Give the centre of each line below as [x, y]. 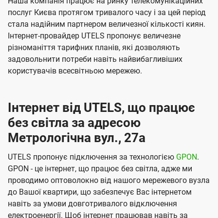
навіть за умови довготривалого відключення [92, 204]
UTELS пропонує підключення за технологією [92, 157]
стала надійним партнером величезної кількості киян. [107, 24]
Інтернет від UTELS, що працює [101, 108]
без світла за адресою [74, 123]
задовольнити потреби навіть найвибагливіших [95, 59]
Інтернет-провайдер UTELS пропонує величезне [94, 36]
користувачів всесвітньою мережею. [75, 71]
